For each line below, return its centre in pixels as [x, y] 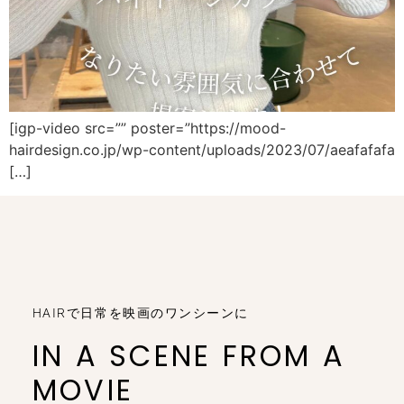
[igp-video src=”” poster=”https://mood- [147, 129]
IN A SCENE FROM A [189, 355]
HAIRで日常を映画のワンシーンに [140, 312]
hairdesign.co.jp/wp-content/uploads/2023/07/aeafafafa [202, 150]
